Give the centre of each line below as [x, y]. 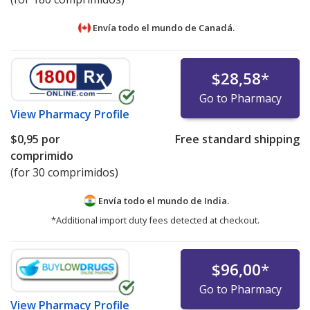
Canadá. [217, 27]
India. [217, 200]
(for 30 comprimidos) [64, 172]
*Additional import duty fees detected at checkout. [155, 220]
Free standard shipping [237, 139]
